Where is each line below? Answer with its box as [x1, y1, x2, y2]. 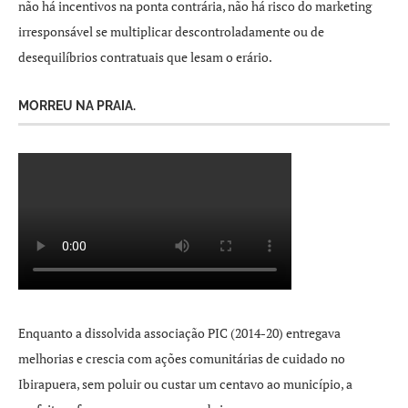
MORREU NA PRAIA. [18, 98, 136, 113]
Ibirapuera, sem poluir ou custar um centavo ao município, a [18, 375, 352, 393]
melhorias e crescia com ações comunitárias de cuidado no [18, 350, 345, 367]
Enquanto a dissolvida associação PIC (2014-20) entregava [18, 324, 341, 342]
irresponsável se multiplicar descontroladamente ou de [18, 23, 324, 40]
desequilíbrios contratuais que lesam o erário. [18, 48, 272, 66]
